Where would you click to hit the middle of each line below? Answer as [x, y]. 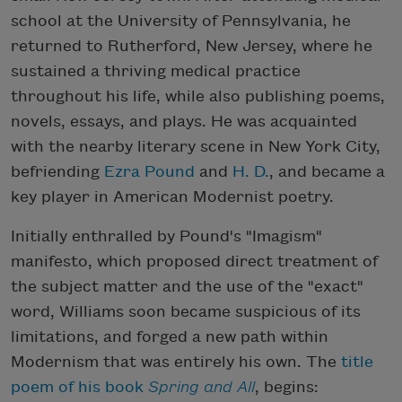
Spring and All [201, 387]
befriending [57, 171]
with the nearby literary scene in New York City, [196, 146]
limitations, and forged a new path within [170, 336]
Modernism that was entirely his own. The [176, 362]
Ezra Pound [149, 171]
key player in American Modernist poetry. [172, 197]
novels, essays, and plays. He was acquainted [184, 121]
